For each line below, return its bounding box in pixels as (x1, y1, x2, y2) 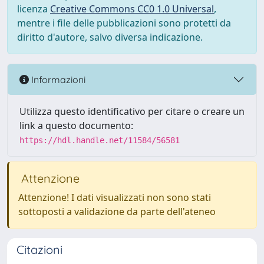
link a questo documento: (19, 119, 133, 132)
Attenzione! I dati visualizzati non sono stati (18, 191, 211, 204)
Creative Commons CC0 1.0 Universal (50, 2, 214, 15)
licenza (17, 2, 50, 15)
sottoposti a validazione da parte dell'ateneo (18, 205, 216, 218)
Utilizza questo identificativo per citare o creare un (19, 105, 245, 118)
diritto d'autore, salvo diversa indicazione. (17, 31, 203, 44)
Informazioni (29, 73, 85, 85)
